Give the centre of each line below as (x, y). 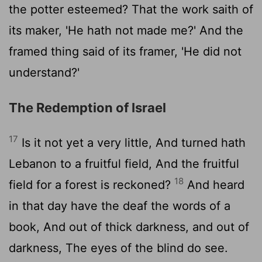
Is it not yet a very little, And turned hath (132, 142)
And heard (214, 185)
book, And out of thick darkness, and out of (129, 227)
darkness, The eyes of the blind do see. (118, 248)
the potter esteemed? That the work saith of (131, 9)
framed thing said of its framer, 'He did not (125, 51)
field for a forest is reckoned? (92, 185)
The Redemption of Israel (87, 107)
